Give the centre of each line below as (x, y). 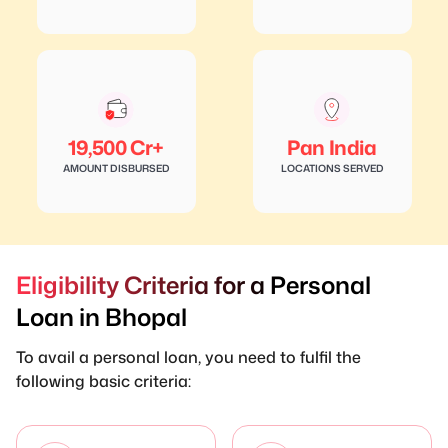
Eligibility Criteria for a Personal (193, 284)
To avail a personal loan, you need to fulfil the (188, 356)
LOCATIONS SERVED (332, 168)
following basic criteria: (103, 380)
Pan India (332, 147)
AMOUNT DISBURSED (116, 168)
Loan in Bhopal (101, 316)
